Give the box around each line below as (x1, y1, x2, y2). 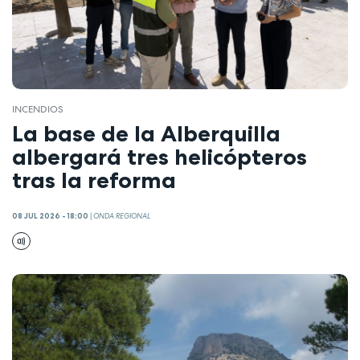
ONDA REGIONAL (93, 211, 150, 221)
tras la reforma (12, 166, 176, 194)
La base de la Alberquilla (12, 120, 280, 148)
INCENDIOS (12, 102, 63, 116)
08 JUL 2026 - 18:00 (12, 211, 88, 221)
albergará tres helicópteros (12, 143, 307, 171)
